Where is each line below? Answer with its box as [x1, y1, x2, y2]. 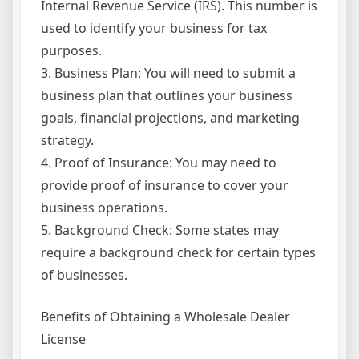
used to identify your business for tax [41, 19, 267, 38]
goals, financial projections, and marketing [41, 109, 300, 127]
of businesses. [41, 266, 127, 284]
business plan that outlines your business [41, 87, 292, 105]
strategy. [41, 131, 94, 150]
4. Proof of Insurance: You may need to [41, 154, 276, 172]
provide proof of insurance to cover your [41, 176, 288, 195]
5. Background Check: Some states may [41, 221, 279, 240]
